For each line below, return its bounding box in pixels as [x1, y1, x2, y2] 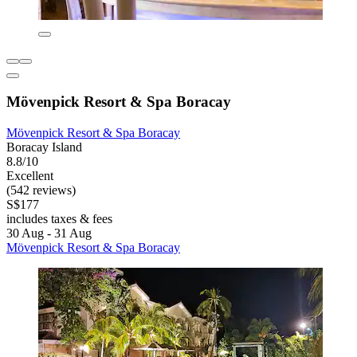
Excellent [6, 169, 53, 183]
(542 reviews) [6, 183, 76, 198]
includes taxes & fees [6, 212, 112, 226]
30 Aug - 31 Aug [6, 226, 92, 241]
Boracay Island [6, 140, 82, 155]
